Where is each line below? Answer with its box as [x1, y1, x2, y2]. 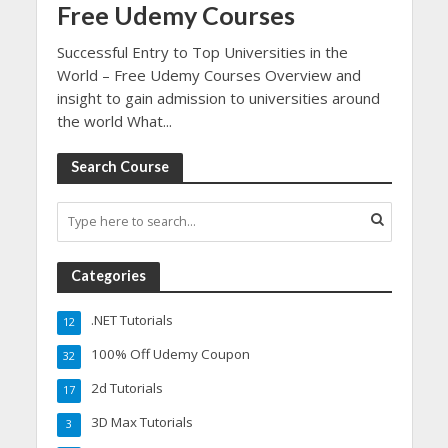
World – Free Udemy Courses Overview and [56, 64, 361, 85]
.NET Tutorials [90, 310, 173, 329]
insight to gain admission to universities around [56, 87, 380, 108]
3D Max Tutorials [90, 412, 193, 431]
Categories [70, 266, 146, 284]
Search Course [70, 157, 169, 175]
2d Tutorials [90, 378, 163, 397]
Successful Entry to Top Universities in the [56, 41, 348, 62]
